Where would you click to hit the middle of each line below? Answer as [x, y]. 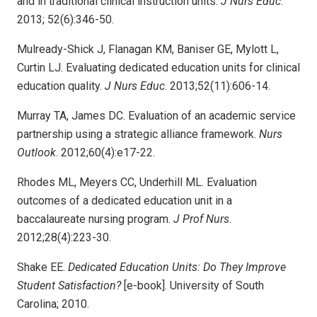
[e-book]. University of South [192, 285]
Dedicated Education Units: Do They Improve [175, 267]
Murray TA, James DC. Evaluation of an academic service [156, 115]
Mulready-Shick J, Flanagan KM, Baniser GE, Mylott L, [148, 49]
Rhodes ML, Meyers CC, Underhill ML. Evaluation [137, 182]
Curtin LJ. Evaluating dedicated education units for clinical [158, 67]
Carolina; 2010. [53, 304]
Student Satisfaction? [69, 285]
